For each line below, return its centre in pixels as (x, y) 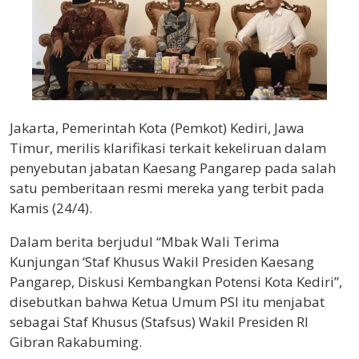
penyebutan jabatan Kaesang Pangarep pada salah (173, 168)
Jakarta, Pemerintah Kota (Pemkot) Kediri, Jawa (157, 128)
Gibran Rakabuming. (76, 342)
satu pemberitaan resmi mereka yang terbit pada (167, 188)
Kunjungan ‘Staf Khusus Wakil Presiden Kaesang (162, 262)
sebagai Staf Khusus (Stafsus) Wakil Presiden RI (159, 322)
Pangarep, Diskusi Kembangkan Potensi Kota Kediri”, (176, 282)
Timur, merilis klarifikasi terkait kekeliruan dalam (168, 148)
